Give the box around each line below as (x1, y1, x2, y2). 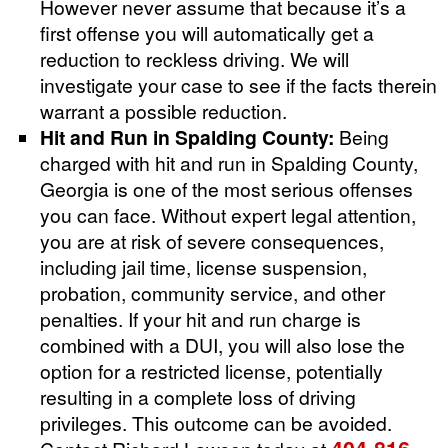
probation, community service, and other (40, 278, 385, 306)
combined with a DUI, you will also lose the (40, 330, 405, 358)
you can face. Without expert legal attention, (40, 200, 416, 228)
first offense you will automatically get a (40, 18, 374, 46)
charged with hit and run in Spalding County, (40, 148, 418, 176)
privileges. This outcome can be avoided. (40, 408, 392, 436)
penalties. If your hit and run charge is (40, 304, 361, 332)
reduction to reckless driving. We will (40, 44, 349, 72)
